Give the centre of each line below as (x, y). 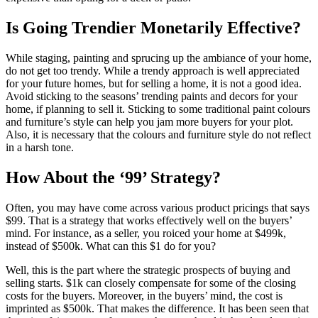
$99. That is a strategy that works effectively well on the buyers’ (149, 220)
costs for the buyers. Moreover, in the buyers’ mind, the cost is (144, 295)
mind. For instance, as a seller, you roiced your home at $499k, (146, 233)
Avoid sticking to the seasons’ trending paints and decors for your (152, 96)
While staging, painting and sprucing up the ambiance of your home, (159, 57)
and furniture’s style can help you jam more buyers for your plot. (149, 121)
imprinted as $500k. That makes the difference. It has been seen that (157, 308)
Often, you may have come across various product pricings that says (158, 207)
